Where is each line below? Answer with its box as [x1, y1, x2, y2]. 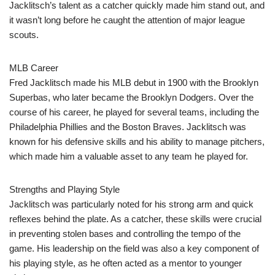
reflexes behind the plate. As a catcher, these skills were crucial [9, 214, 261, 225]
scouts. [9, 29, 39, 41]
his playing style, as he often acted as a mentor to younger [9, 258, 242, 269]
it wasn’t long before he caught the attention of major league [9, 15, 245, 26]
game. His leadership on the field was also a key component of [9, 243, 259, 254]
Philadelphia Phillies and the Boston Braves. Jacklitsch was [9, 122, 246, 133]
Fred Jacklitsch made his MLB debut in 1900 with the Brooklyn [9, 77, 258, 88]
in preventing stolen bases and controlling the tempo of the [9, 228, 241, 239]
